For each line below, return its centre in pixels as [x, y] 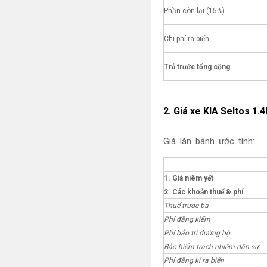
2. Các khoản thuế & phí [203, 192]
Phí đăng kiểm [187, 220]
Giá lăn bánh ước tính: [209, 142]
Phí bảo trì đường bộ [197, 233]
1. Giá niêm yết [188, 178]
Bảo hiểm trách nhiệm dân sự [211, 247]
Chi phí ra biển [186, 38]
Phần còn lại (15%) [194, 10]
